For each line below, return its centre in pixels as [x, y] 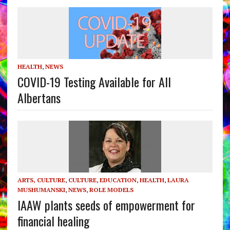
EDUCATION [118, 180]
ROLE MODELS [111, 189]
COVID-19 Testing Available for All [94, 81]
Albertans [39, 97]
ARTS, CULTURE [41, 180]
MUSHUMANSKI [41, 189]
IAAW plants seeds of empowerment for [106, 205]
